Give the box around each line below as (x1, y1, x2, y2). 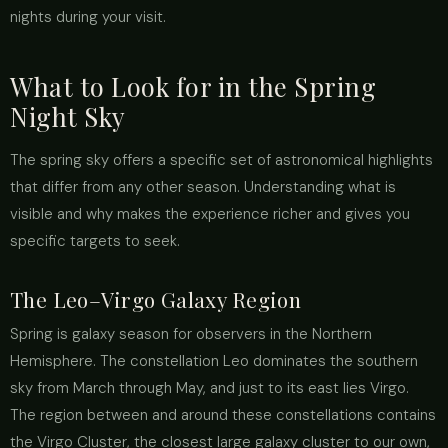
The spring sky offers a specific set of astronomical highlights (10, 150, 433, 170)
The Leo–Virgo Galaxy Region (10, 285, 302, 313)
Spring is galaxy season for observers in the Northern (10, 324, 372, 344)
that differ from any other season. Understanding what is (10, 177, 396, 197)
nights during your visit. (10, 7, 166, 27)
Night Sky (10, 99, 126, 133)
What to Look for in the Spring (10, 69, 377, 103)
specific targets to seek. (10, 231, 180, 251)
